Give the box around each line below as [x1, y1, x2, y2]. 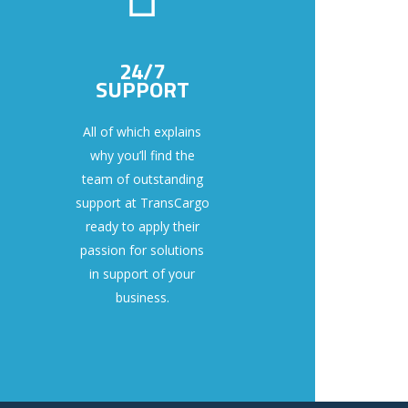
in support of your [89, 265, 195, 283]
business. [115, 289, 169, 307]
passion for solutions [80, 241, 204, 260]
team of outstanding [81, 170, 203, 189]
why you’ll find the [89, 147, 195, 165]
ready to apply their [85, 218, 199, 236]
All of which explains [83, 123, 201, 141]
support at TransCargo [75, 194, 209, 212]
